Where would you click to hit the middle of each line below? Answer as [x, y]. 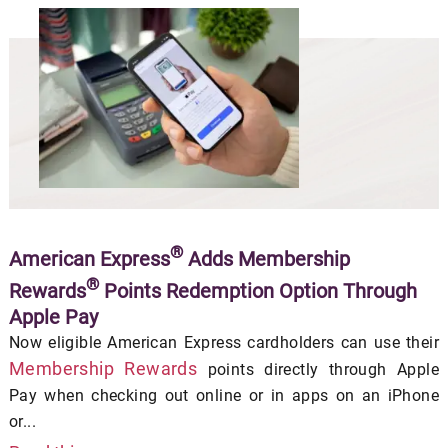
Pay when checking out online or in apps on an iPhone [224, 395]
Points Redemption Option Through [257, 290]
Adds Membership [266, 259]
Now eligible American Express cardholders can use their [224, 342]
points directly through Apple [318, 369]
